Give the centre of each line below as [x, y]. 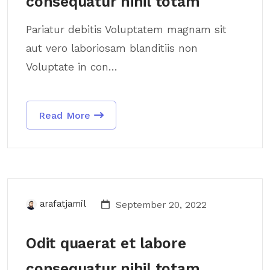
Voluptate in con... [72, 67]
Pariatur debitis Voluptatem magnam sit [126, 30]
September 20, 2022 [160, 205]
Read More [66, 115]
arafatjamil [63, 203]
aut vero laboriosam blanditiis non [112, 48]
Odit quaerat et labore [106, 243]
